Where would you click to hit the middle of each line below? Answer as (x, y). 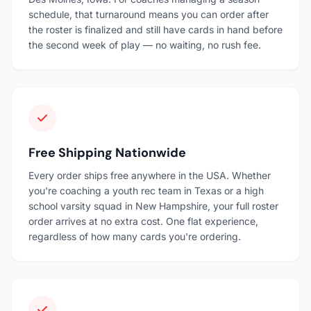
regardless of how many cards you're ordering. (135, 236)
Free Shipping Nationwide (107, 152)
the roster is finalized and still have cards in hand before (155, 29)
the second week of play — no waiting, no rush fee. (145, 44)
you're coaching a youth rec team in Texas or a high (146, 190)
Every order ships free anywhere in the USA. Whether (150, 175)
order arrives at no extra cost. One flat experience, (143, 221)
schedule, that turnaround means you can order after (149, 14)
